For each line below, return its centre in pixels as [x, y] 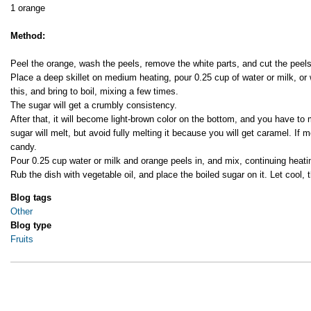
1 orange [28, 8]
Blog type [31, 226]
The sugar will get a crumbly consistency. [94, 105]
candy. [24, 146]
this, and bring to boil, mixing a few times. [94, 91]
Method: [28, 35]
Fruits [22, 239]
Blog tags [31, 198]
